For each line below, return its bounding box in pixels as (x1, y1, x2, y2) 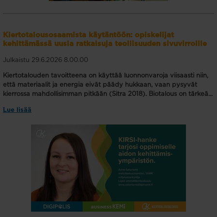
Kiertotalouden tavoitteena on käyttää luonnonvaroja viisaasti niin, (3, 73, 208, 79)
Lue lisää (3, 107, 31, 114)
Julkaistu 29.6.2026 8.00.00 (3, 57, 88, 64)
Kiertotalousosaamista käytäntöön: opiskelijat (3, 31, 174, 39)
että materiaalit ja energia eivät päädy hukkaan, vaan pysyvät (3, 82, 197, 89)
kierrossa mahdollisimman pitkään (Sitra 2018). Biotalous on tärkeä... (3, 91, 213, 98)
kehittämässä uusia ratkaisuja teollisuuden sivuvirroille (3, 40, 207, 48)
